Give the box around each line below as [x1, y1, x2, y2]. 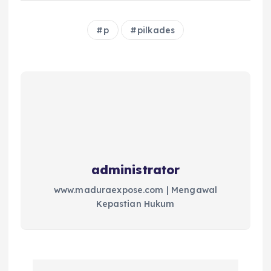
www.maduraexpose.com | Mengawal [53, 184, 218, 195]
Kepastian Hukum [96, 198, 175, 209]
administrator [91, 162, 180, 177]
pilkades [137, 24, 175, 36]
